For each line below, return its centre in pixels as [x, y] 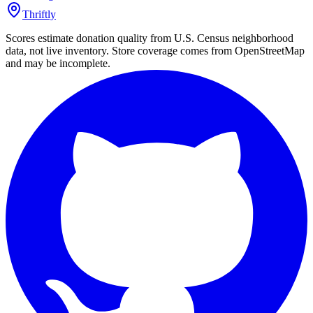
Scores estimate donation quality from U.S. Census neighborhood [150, 38]
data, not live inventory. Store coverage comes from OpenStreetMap [155, 50]
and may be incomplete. [58, 63]
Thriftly [39, 14]
